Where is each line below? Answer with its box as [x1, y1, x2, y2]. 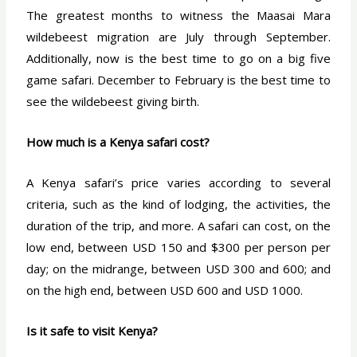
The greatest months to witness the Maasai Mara [26, 7, 331, 24]
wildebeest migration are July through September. [26, 29, 331, 45]
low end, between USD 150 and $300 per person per [26, 239, 331, 256]
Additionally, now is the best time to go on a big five [26, 50, 331, 67]
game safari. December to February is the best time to [26, 72, 331, 88]
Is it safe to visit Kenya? [26, 323, 159, 339]
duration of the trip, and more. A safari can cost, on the [26, 218, 331, 234]
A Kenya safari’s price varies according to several [26, 175, 331, 191]
